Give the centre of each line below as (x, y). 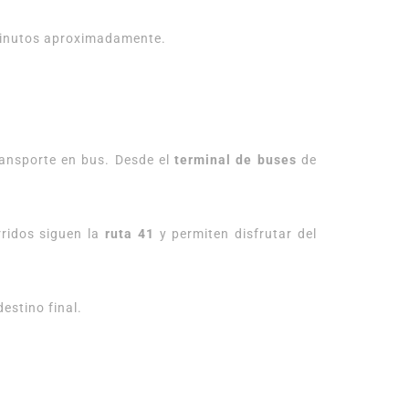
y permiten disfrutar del (236, 234)
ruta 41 (129, 234)
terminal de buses (236, 160)
